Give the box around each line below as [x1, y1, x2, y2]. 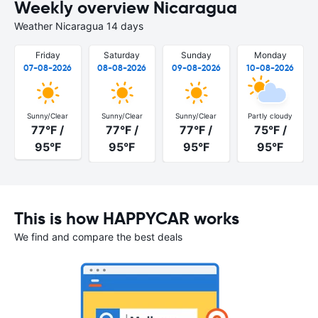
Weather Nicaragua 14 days [14, 20, 143, 32]
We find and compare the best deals [14, 230, 182, 243]
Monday [253, 50, 287, 60]
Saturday [104, 50, 141, 60]
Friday [35, 50, 60, 60]
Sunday [180, 50, 212, 60]
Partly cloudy [248, 111, 293, 120]
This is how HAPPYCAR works [14, 207, 239, 229]
